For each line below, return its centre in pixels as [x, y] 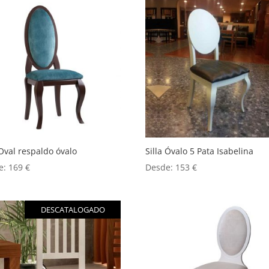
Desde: [161, 167]
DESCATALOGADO [73, 209]
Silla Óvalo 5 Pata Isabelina [200, 151]
